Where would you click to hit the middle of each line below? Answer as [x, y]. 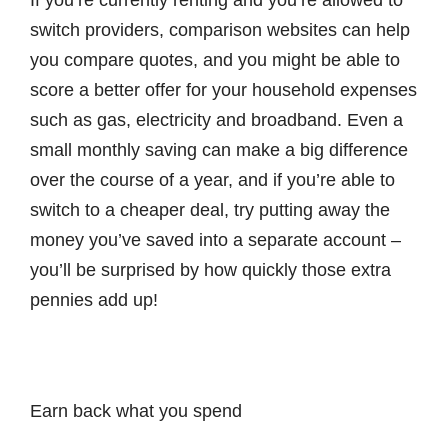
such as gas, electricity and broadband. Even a [216, 120]
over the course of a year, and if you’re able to [212, 180]
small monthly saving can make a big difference [219, 150]
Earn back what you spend [136, 410]
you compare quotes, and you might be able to [215, 60]
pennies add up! [94, 300]
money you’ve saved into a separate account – [215, 240]
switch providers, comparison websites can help [220, 30]
